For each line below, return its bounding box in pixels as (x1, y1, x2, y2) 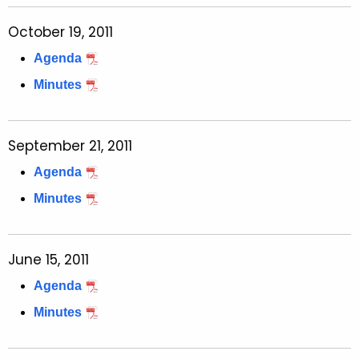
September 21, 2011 (8, 136, 132, 156)
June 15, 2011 (8, 250, 89, 270)
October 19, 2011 (8, 22, 113, 42)
